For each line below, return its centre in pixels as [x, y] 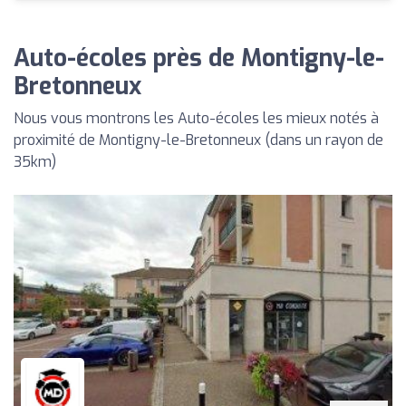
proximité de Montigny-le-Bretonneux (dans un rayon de [198, 140]
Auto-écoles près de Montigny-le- [199, 58]
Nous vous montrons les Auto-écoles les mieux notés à [196, 118]
